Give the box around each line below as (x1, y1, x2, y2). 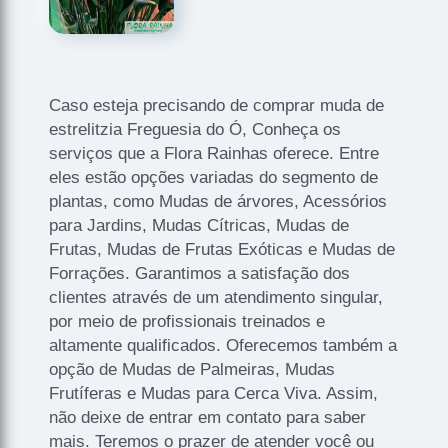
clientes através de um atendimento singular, (49, 287, 384, 307)
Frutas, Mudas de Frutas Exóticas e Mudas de (49, 239, 396, 259)
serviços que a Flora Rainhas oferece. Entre (49, 143, 380, 163)
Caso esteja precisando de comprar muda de (49, 95, 385, 115)
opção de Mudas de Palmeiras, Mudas (49, 359, 336, 379)
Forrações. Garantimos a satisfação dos (49, 263, 351, 283)
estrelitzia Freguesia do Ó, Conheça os (49, 119, 342, 139)
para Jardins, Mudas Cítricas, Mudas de (49, 215, 350, 235)
